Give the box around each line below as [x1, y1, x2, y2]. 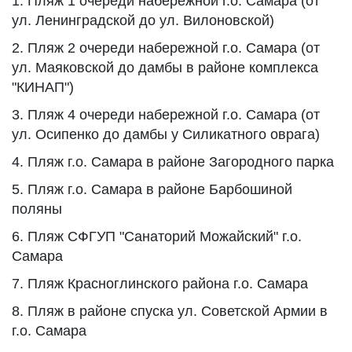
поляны [12, 201, 62, 217]
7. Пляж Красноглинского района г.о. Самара [12, 276, 308, 291]
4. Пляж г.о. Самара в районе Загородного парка [12, 154, 334, 170]
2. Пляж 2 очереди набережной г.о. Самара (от [12, 40, 320, 56]
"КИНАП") [12, 79, 74, 95]
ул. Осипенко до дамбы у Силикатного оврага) [12, 126, 320, 142]
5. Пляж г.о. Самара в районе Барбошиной [12, 181, 292, 197]
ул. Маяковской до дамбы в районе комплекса [12, 60, 318, 75]
